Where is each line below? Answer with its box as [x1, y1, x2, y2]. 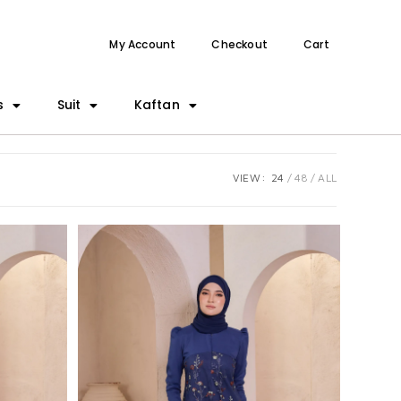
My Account [109, 37, 176, 52]
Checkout [211, 37, 268, 52]
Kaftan [133, 96, 180, 114]
